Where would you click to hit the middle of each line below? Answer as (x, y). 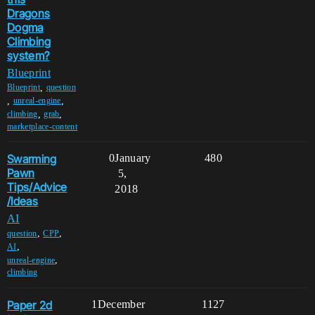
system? (28, 55)
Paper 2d (30, 305)
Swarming (32, 159)
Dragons (29, 13)
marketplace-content (43, 126)
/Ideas (22, 201)
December (121, 304)
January (133, 158)
